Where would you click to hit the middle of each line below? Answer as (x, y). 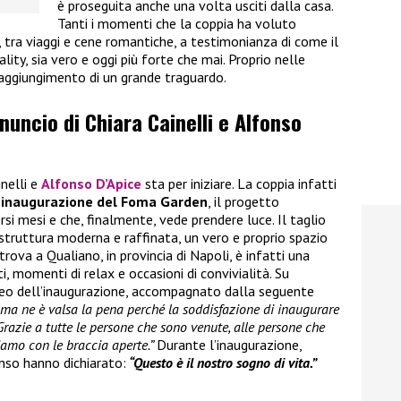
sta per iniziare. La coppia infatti (239, 183)
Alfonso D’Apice (91, 183)
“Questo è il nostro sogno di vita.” (222, 362)
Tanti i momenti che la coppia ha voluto (177, 23)
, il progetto (243, 201)
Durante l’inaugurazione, (229, 344)
